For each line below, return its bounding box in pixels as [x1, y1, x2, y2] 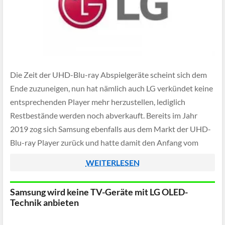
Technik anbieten [10, 197, 79, 208]
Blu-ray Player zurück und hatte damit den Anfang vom [10, 138, 198, 148]
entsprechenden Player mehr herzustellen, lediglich [10, 97, 185, 107]
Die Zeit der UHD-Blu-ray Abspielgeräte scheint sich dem [10, 70, 207, 80]
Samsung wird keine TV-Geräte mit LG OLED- [10, 186, 188, 197]
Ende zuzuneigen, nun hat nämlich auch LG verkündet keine [10, 83, 213, 93]
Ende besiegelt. [10, 151, 62, 161]
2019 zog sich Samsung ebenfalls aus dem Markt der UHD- [10, 124, 211, 134]
